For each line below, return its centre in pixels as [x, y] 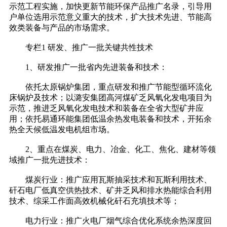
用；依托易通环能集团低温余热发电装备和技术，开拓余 [110, 119]
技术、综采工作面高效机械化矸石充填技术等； [94, 201]
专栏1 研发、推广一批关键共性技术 [81, 48]
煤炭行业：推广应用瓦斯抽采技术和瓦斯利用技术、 [110, 180]
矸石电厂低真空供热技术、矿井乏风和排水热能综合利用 [110, 191]
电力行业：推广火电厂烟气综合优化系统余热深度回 [110, 221]
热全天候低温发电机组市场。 [62, 130]
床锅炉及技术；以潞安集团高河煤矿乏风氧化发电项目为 [110, 98]
